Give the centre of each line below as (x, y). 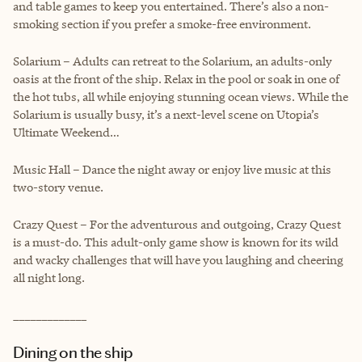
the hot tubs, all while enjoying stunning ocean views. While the (181, 96)
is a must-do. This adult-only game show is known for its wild (176, 242)
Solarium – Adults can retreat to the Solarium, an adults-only (173, 61)
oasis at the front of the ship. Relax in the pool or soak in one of (176, 78)
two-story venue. (58, 187)
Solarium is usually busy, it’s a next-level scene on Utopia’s (166, 114)
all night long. (49, 277)
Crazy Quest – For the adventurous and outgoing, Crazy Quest (177, 224)
